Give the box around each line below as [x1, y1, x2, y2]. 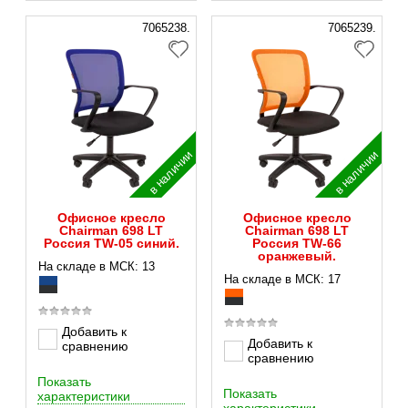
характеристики [37, 389, 130, 403]
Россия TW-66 [252, 236, 342, 250]
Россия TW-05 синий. [43, 236, 179, 250]
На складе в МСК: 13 [38, 260, 155, 273]
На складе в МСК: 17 [224, 272, 341, 286]
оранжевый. [258, 249, 336, 263]
